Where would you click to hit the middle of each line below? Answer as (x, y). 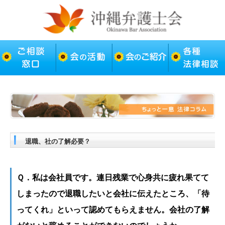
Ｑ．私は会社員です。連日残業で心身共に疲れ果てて (113, 177)
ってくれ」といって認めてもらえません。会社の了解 (113, 209)
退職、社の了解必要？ (58, 141)
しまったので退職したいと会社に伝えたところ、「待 (113, 193)
